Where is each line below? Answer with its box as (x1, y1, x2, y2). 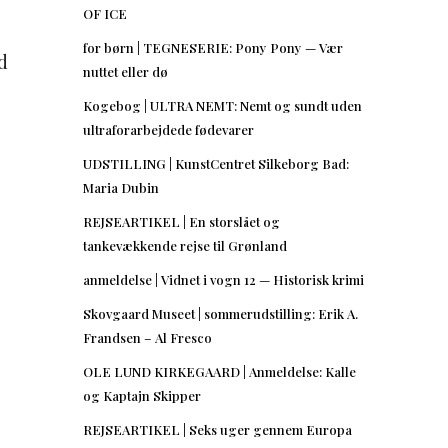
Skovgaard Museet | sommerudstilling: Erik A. (83, 304, 358, 322)
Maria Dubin (83, 178, 159, 196)
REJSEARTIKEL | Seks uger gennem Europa (83, 420, 352, 438)
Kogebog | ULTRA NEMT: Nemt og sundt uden (83, 96, 362, 114)
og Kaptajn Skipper (83, 386, 201, 404)
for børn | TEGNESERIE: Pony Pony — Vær (83, 38, 343, 56)
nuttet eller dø (83, 62, 168, 80)
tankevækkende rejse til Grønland (83, 236, 287, 254)
